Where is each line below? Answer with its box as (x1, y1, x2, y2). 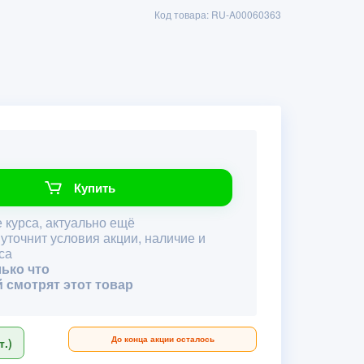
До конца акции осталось (110, 333, 214, 344)
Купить (73, 178, 115, 197)
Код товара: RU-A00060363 (154, 7, 281, 21)
